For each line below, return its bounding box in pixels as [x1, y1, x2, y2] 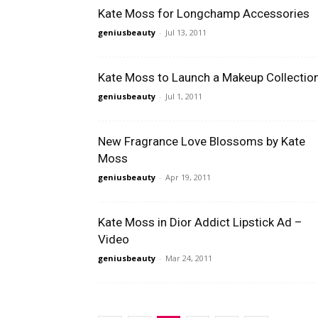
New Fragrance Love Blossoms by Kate [98, 134, 305, 148]
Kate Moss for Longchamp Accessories [98, 6, 309, 21]
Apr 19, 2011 [165, 172, 211, 182]
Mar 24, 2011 [165, 253, 212, 263]
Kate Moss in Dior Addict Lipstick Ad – [98, 215, 302, 229]
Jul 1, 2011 [165, 91, 202, 102]
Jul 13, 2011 [165, 27, 207, 38]
